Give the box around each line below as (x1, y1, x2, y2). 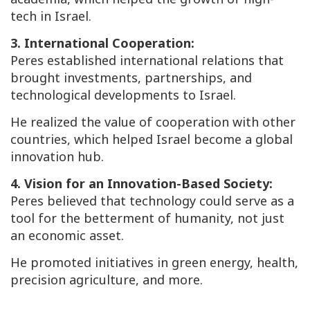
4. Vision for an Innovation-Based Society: (10, 175, 273, 192)
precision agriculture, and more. (10, 271, 203, 289)
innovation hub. (10, 148, 104, 165)
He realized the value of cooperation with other (10, 113, 295, 131)
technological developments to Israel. (10, 86, 236, 104)
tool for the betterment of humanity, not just (10, 210, 284, 227)
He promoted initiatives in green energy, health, (10, 254, 298, 271)
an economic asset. (10, 227, 124, 244)
